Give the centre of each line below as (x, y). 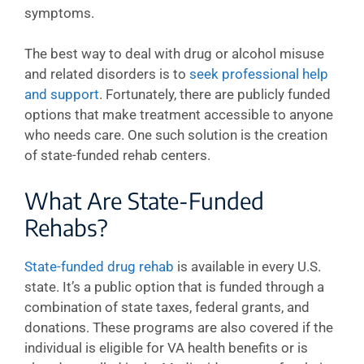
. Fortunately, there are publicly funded (215, 94)
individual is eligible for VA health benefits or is (166, 347)
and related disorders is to (107, 74)
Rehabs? (66, 227)
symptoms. (59, 13)
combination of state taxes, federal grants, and (167, 307)
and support (62, 94)
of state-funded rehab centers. (117, 155)
